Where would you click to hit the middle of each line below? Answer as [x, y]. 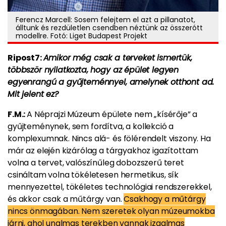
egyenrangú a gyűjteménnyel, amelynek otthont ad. [111, 82]
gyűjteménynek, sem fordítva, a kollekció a [91, 126]
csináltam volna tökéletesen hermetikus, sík [93, 175]
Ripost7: [25, 58]
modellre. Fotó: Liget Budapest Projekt [81, 36]
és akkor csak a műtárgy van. [66, 199]
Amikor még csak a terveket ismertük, [118, 58]
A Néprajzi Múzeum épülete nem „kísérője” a [112, 114]
